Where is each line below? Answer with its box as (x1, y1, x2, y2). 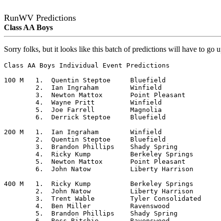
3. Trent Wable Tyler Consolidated (4, 195, 36, 202)
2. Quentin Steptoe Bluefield (4, 136, 36, 143)
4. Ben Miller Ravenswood (4, 202, 36, 210)
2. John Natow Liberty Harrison (4, 187, 36, 195)
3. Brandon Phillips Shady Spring (4, 143, 36, 150)
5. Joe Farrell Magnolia (4, 106, 36, 113)
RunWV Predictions (4, 13, 76, 23)
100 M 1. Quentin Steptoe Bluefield (4, 76, 24, 84)
